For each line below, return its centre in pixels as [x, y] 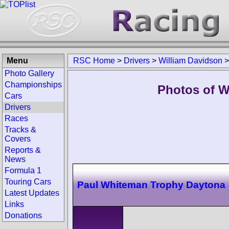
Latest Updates [32, 193]
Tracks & [20, 130]
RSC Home [94, 61]
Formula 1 [23, 170]
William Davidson [190, 61]
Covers [18, 139]
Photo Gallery [29, 73]
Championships [33, 85]
